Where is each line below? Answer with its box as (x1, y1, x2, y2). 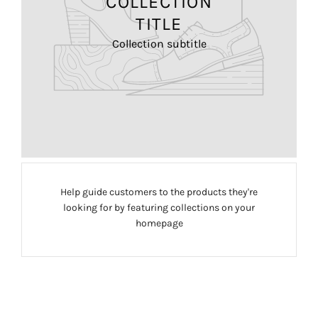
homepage (135, 216, 183, 229)
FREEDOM (116, 256, 202, 278)
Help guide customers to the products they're (60, 185, 258, 198)
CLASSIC (123, 267, 195, 288)
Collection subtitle (111, 37, 207, 51)
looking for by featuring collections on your (63, 201, 255, 214)
